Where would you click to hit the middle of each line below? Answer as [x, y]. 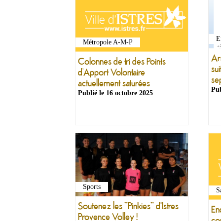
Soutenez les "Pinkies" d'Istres [128, 206]
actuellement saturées [114, 83]
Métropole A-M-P [108, 42]
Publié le [92, 93]
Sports [92, 187]
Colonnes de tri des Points [122, 61]
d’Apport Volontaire [111, 72]
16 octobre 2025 [129, 93]
